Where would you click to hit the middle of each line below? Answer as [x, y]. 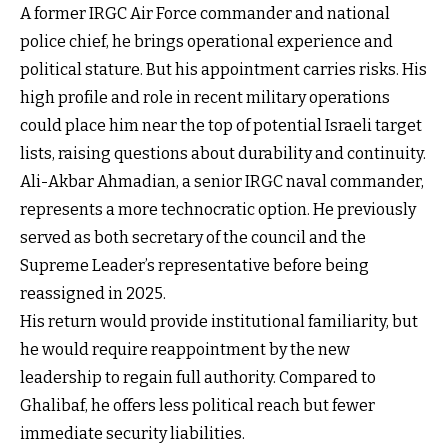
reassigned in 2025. [93, 293]
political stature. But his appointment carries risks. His [223, 69]
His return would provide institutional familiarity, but [219, 321]
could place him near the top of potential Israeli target [221, 125]
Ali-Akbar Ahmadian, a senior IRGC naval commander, [222, 181]
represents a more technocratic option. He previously [218, 209]
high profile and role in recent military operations [205, 97]
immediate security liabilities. [132, 433]
